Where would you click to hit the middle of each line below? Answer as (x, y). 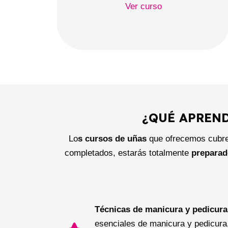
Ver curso (143, 6)
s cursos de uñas (112, 139)
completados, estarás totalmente (128, 153)
